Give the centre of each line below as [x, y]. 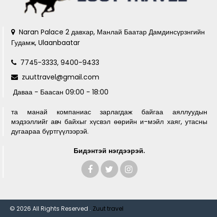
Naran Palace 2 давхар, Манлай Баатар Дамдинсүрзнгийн [112, 32]
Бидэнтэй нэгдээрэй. [109, 151]
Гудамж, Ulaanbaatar [46, 43]
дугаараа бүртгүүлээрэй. [50, 131]
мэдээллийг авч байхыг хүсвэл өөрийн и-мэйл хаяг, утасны [109, 122]
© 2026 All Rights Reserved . [51, 209]
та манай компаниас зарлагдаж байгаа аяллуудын [109, 112]
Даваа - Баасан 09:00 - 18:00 [61, 92]
